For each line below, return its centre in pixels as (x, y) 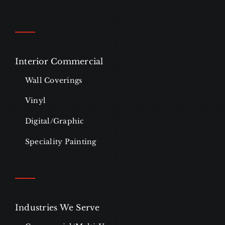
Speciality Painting (61, 142)
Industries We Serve (57, 208)
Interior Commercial (59, 62)
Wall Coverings (53, 81)
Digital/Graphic (54, 121)
